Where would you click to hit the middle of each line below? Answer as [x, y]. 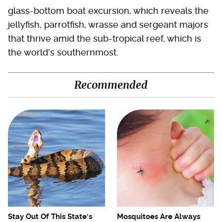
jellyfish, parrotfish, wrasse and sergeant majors [108, 25]
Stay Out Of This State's [50, 217]
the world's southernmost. [63, 52]
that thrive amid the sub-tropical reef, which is [105, 38]
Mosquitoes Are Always [159, 217]
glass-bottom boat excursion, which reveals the [108, 11]
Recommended [111, 85]
